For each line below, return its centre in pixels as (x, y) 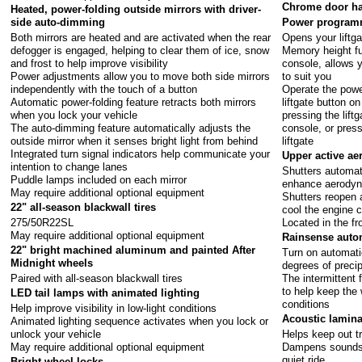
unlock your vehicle (56, 334)
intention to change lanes (69, 166)
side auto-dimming (58, 23)
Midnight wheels (52, 263)
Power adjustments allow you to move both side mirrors (141, 76)
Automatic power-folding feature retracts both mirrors (134, 102)
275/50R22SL (42, 222)
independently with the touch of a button (104, 89)
